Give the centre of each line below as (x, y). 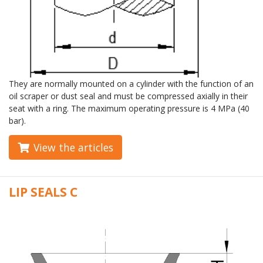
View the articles (73, 147)
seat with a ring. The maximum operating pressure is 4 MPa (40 (129, 108)
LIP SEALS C (43, 192)
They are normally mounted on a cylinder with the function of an (131, 83)
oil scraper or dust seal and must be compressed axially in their (128, 96)
